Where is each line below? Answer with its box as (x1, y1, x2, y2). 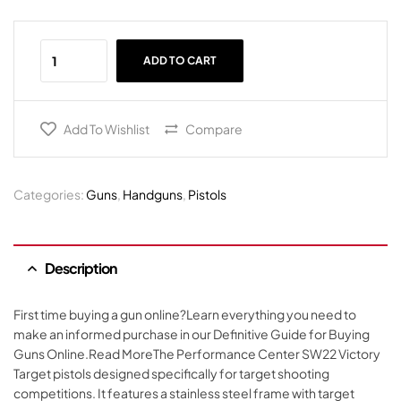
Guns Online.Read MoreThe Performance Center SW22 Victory (13, 346, 380, 363)
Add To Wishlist (63, 121, 149, 138)
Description (45, 259, 116, 278)
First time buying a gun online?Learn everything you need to (13, 306, 356, 323)
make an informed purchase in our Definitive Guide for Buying (13, 326, 370, 343)
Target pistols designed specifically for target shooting (13, 365, 329, 382)
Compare (184, 121, 243, 138)
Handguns (123, 186, 183, 203)
